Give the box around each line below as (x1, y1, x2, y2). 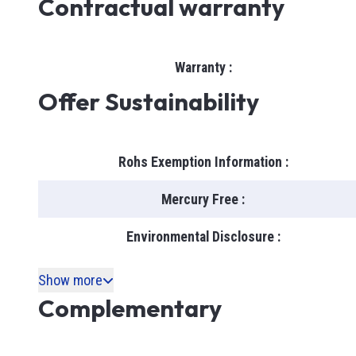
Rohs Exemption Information (118, 153, 282, 170)
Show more (38, 272, 103, 288)
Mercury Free (161, 191, 238, 207)
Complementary (38, 293, 222, 323)
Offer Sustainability (38, 87, 259, 117)
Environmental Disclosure (126, 228, 274, 245)
